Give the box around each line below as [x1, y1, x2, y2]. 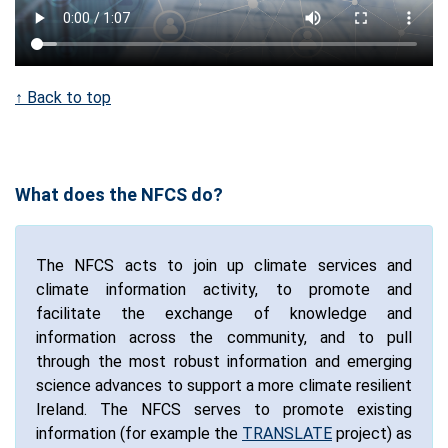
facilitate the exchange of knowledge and [36, 304, 412, 324]
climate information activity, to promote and [36, 280, 412, 300]
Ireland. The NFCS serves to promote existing [36, 400, 412, 420]
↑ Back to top [15, 88, 111, 108]
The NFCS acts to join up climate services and [36, 256, 412, 276]
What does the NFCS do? [15, 184, 223, 206]
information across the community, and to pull [36, 328, 412, 348]
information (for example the [36, 424, 242, 444]
